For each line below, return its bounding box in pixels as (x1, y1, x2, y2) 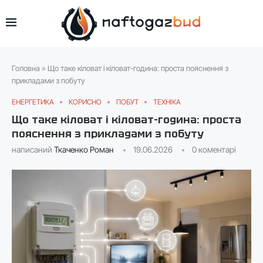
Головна (12, 63, 40, 73)
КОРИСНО (69, 97, 102, 106)
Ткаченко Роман (54, 144, 114, 154)
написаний (12, 144, 54, 154)
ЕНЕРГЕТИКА (12, 97, 54, 106)
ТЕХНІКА (153, 97, 181, 106)
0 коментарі (192, 144, 236, 154)
